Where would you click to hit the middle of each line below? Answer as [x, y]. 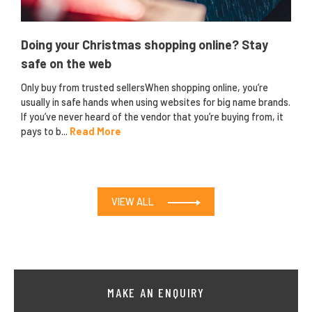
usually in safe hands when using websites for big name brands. [156, 102]
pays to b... [45, 131]
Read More [95, 131]
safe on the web [66, 63]
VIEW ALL [133, 201]
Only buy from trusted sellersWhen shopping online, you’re [145, 87]
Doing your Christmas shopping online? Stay [145, 44]
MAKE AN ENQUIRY [156, 292]
